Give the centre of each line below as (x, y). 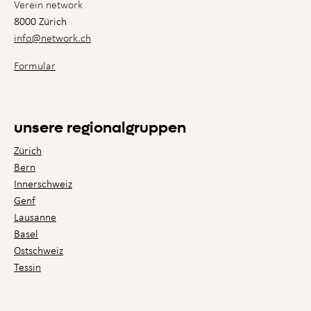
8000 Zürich (40, 22)
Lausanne (35, 217)
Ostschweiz (39, 251)
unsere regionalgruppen (100, 128)
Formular (35, 66)
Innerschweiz (43, 184)
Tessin (27, 267)
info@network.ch (52, 38)
